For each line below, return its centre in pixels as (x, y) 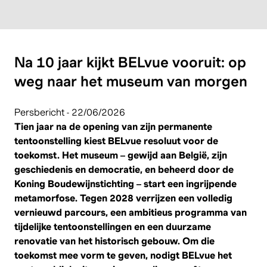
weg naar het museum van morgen (131, 81)
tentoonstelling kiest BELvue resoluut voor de (116, 141)
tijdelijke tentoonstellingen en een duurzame (113, 226)
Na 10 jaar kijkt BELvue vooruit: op (130, 62)
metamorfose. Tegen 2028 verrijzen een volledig (123, 198)
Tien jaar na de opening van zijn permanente (113, 126)
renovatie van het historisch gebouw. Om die (114, 241)
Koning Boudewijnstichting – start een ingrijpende (125, 184)
